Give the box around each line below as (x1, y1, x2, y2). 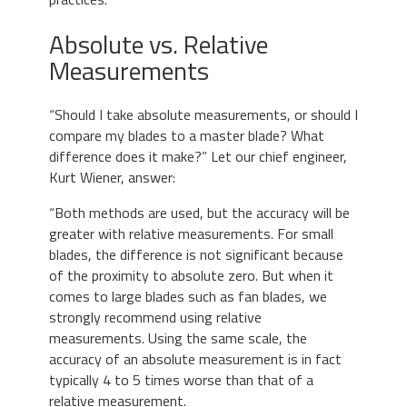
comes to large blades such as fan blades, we (49, 285, 327, 308)
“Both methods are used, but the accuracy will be (49, 202, 350, 224)
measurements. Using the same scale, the (49, 327, 307, 350)
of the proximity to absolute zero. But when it (49, 264, 333, 287)
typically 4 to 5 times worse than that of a (49, 369, 313, 392)
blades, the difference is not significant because (49, 243, 343, 266)
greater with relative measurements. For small (49, 223, 333, 245)
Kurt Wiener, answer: (49, 166, 175, 189)
